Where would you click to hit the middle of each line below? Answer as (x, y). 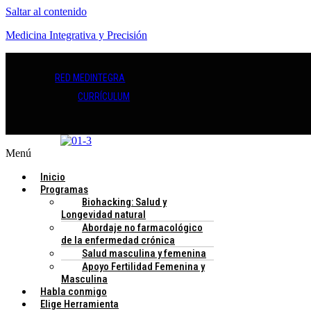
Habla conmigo (74, 291)
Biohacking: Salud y (124, 202)
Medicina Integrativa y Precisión (76, 35)
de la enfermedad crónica (118, 239)
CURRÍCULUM (104, 97)
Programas (64, 189)
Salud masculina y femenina (144, 253)
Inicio (53, 177)
